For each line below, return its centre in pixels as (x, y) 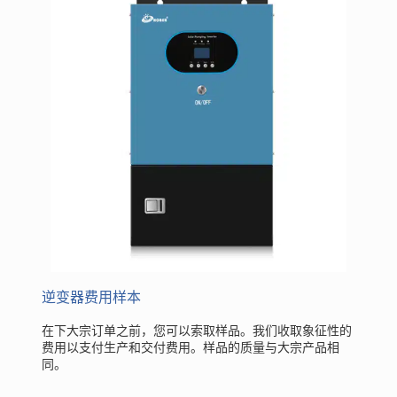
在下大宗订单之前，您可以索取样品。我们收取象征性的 (196, 330)
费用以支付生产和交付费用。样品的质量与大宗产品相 (190, 346)
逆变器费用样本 (91, 296)
